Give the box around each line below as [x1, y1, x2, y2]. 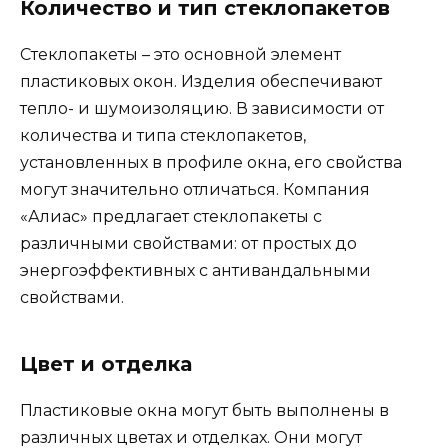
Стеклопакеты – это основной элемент [20, 45, 341, 65]
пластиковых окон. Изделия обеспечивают [20, 72, 382, 92]
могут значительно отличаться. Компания [20, 180, 370, 200]
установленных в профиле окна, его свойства [20, 153, 402, 173]
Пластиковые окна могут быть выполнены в [20, 401, 389, 421]
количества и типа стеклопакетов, [20, 126, 306, 146]
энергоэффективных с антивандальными [20, 261, 371, 281]
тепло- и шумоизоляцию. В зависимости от [20, 99, 384, 119]
